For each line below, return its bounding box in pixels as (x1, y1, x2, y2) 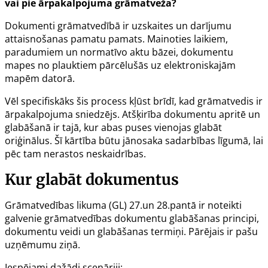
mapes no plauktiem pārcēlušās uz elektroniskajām (5, 59, 236, 72)
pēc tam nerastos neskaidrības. (5, 147, 146, 161)
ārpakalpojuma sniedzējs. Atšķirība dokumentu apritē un (5, 108, 260, 121)
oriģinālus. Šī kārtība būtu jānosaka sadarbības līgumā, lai (5, 134, 263, 148)
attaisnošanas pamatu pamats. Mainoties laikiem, (5, 32, 228, 46)
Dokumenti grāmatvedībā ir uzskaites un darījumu (5, 19, 232, 33)
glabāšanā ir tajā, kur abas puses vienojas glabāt (5, 121, 222, 135)
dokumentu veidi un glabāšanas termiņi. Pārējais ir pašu (5, 225, 258, 239)
